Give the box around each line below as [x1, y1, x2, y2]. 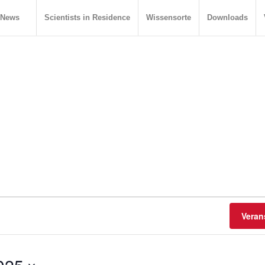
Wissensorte [146, 13, 191, 22]
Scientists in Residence [44, 13, 130, 22]
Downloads [207, 13, 248, 22]
